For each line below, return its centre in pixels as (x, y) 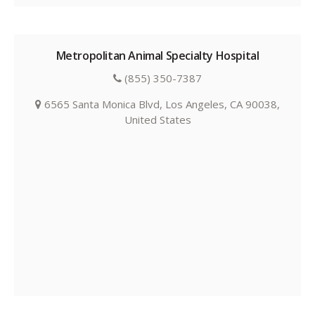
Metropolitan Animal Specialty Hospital (157, 56)
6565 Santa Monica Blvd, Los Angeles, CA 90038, (161, 104)
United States (157, 120)
